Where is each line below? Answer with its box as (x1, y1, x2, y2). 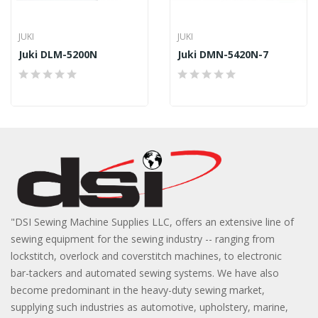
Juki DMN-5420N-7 (177, 48, 268, 61)
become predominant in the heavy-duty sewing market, (11, 283, 265, 297)
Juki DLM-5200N (18, 48, 97, 61)
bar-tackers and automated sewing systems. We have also (11, 266, 279, 280)
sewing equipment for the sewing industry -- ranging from (11, 232, 275, 246)
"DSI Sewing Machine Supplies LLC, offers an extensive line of (11, 215, 294, 229)
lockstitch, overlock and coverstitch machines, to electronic (11, 249, 282, 263)
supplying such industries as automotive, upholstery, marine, (11, 300, 288, 314)
